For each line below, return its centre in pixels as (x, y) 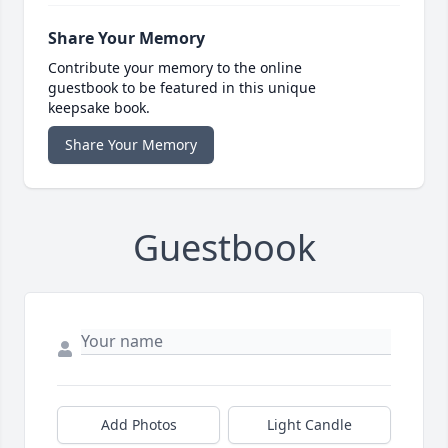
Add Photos (138, 425)
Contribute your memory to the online (175, 68)
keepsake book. (99, 108)
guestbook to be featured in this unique (182, 88)
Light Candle (309, 425)
